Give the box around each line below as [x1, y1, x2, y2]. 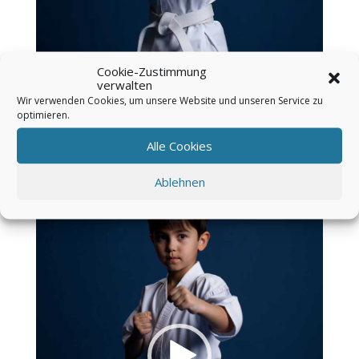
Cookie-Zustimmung [97, 63, 207, 79]
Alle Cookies [147, 137, 212, 154]
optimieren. [17, 107, 70, 121]
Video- [34, 141, 58, 153]
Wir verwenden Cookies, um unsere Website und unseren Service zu [17, 93, 323, 107]
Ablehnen [154, 173, 205, 190]
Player [34, 155, 58, 167]
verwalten [97, 76, 152, 92]
